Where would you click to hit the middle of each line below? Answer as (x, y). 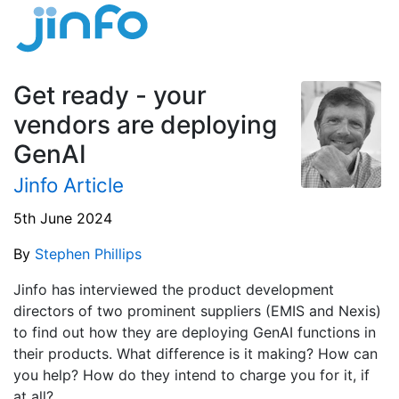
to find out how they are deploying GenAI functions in (195, 332)
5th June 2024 (63, 218)
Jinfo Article (69, 185)
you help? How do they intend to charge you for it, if (191, 375)
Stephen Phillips (88, 253)
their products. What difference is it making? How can (195, 353)
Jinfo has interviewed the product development (174, 289)
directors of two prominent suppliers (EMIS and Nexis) (197, 310)
